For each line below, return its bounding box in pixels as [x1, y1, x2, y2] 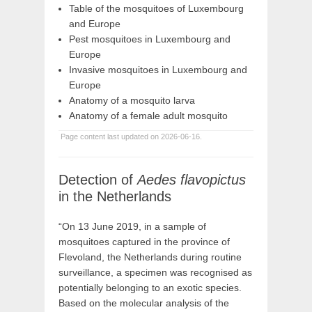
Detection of [58, 172, 137, 187]
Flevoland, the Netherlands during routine [58, 251, 242, 263]
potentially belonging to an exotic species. [58, 282, 242, 293]
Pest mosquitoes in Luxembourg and [69, 33, 231, 45]
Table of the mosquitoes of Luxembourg [69, 3, 244, 14]
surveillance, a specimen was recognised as [58, 267, 252, 278]
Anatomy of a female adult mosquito [69, 110, 228, 121]
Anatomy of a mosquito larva [69, 95, 195, 106]
